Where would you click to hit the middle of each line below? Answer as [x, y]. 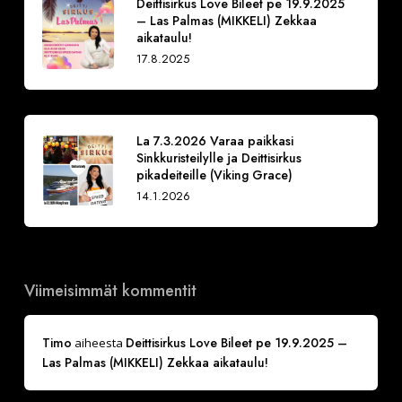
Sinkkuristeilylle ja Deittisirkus [218, 157]
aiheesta [98, 342]
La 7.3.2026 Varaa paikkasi [214, 140]
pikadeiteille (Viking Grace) [214, 175]
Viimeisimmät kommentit [110, 290]
